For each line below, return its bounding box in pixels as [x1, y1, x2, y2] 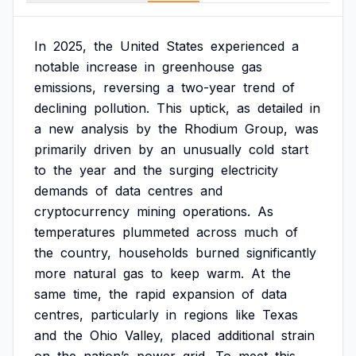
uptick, [189, 100, 230, 116]
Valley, [125, 327, 164, 343]
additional [218, 327, 274, 343]
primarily [34, 141, 87, 157]
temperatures [34, 224, 115, 240]
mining [137, 203, 176, 219]
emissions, [34, 79, 96, 95]
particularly [91, 307, 159, 323]
